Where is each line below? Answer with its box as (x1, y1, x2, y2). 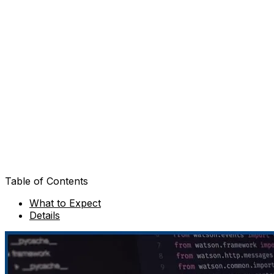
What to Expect (29, 197, 101, 209)
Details (29, 209, 60, 221)
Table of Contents (5, 175, 88, 187)
